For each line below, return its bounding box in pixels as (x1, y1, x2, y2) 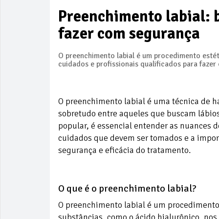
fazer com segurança (58, 23, 200, 43)
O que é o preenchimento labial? (58, 182, 197, 195)
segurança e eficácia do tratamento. (58, 144, 191, 155)
